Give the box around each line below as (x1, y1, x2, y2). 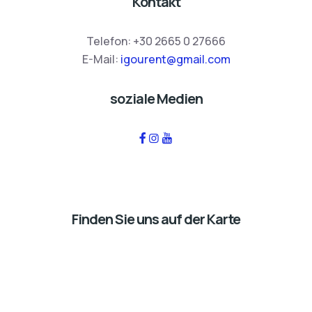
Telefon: (86, 33, 133, 49)
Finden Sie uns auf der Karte (72, 210, 240, 229)
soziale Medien (109, 89, 203, 109)
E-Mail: (81, 52, 120, 68)
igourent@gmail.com (120, 52, 231, 68)
